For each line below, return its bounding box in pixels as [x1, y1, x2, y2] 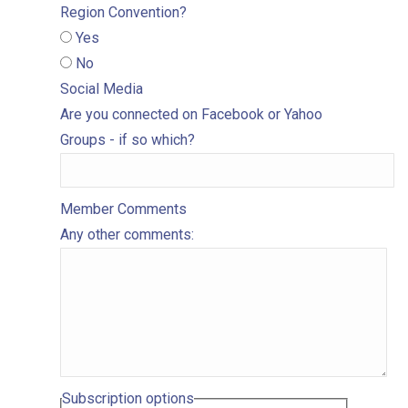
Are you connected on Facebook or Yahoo [60, 106, 322, 123]
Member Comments [60, 200, 187, 218]
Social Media [60, 80, 143, 97]
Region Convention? [60, 4, 187, 21]
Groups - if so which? [60, 131, 195, 148]
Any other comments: [60, 226, 194, 243]
